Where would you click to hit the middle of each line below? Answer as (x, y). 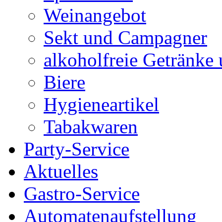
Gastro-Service (82, 194)
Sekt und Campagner (125, 37)
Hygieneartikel (101, 104)
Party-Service (77, 149)
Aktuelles (61, 171)
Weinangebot (95, 15)
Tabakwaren (91, 127)
